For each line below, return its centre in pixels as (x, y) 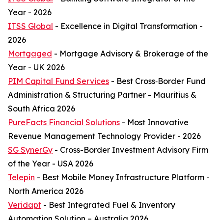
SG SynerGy (30, 150)
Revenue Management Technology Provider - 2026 (104, 136)
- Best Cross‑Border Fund (157, 81)
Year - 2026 (30, 12)
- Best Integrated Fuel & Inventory (108, 205)
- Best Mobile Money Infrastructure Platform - (122, 177)
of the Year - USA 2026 (51, 164)
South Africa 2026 (41, 109)
